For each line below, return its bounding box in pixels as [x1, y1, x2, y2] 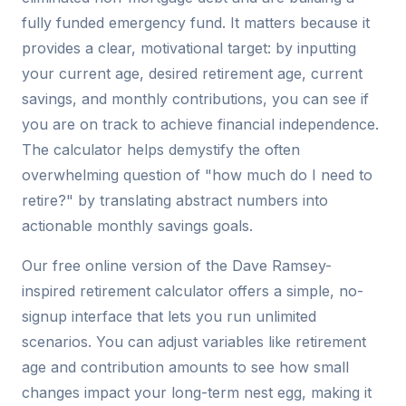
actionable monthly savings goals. [22, 217, 253, 236]
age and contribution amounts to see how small [22, 358, 349, 377]
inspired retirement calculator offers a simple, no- [22, 282, 363, 301]
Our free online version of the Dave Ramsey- [22, 256, 332, 275]
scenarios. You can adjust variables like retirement [22, 333, 366, 352]
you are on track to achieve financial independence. [22, 115, 379, 134]
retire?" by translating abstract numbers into [22, 191, 328, 210]
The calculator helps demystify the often [22, 140, 300, 159]
